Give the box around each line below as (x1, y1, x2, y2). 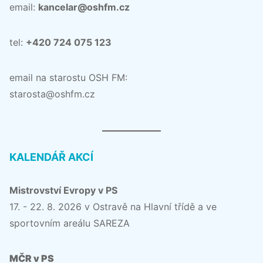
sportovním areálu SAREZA (9, 217, 130, 229)
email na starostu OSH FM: (9, 71, 127, 83)
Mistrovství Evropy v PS (9, 184, 117, 196)
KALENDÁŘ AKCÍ (9, 150, 93, 163)
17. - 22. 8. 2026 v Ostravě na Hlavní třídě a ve (9, 200, 217, 213)
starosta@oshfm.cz (9, 87, 95, 100)
